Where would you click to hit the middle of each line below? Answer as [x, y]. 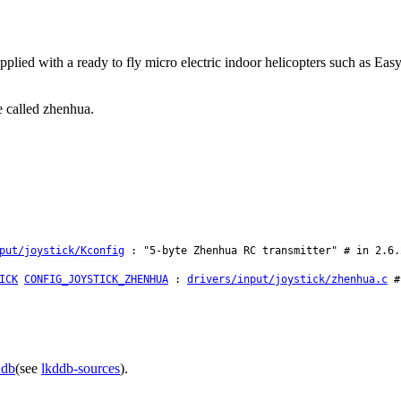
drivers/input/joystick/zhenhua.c [287, 280]
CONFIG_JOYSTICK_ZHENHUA [96, 280]
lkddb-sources [81, 368]
